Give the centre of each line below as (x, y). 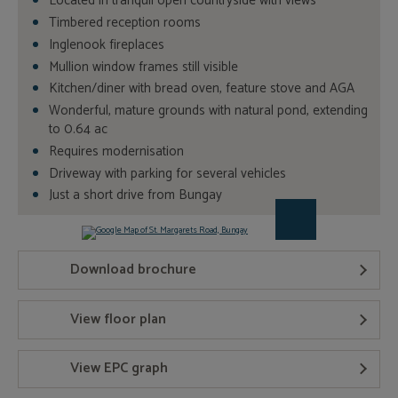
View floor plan (118, 319)
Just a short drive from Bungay (135, 195)
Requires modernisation (116, 151)
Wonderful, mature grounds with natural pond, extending (208, 111)
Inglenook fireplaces (106, 44)
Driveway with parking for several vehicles (167, 173)
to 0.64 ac (78, 130)
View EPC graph (119, 369)
